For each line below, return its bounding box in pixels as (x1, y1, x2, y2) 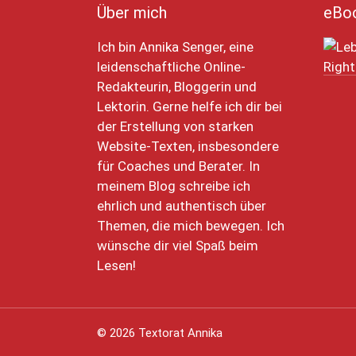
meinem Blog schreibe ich (97, 177, 250, 194)
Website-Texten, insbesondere (97, 137, 279, 154)
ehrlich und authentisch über (97, 197, 266, 214)
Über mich (97, 2, 167, 22)
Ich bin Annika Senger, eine (97, 38, 253, 55)
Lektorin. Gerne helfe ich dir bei (97, 98, 282, 114)
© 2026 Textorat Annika (97, 325, 222, 340)
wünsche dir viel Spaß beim (97, 237, 258, 253)
